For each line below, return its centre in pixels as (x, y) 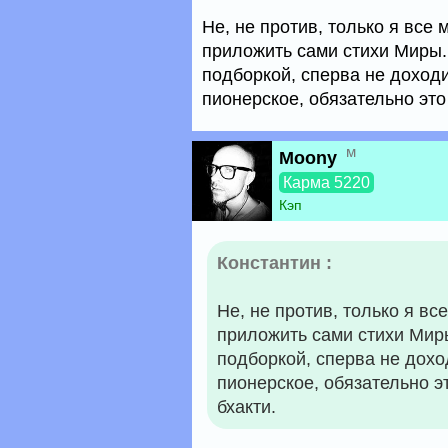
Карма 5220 (326, 182)
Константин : (274, 263)
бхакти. (246, 407)
